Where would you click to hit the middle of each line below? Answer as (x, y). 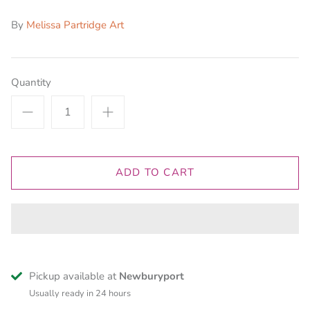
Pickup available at (74, 276)
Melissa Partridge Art (75, 25)
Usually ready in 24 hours (80, 293)
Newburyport (152, 276)
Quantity (31, 82)
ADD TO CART (155, 173)
